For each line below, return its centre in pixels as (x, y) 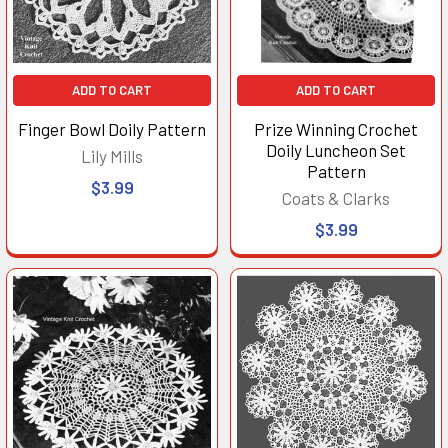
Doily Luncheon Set (336, 149)
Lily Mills (112, 155)
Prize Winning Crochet (336, 128)
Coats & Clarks (336, 197)
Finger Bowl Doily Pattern (112, 128)
